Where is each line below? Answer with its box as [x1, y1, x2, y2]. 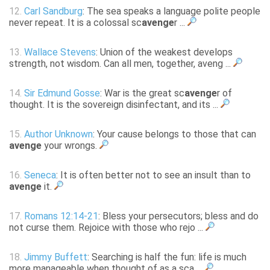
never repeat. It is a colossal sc [9, 17, 142, 29]
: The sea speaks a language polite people [83, 5, 260, 17]
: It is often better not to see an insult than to [56, 169, 251, 181]
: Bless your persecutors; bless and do [98, 210, 259, 222]
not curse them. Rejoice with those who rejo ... [9, 222, 206, 234]
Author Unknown [24, 128, 93, 140]
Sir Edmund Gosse [24, 87, 100, 99]
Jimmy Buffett [24, 251, 87, 263]
